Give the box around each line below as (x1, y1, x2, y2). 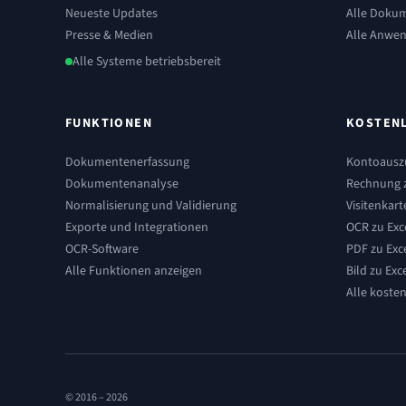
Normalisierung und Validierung (65, 197, 237, 215)
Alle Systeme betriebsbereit (72, 53, 221, 71)
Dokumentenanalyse (65, 175, 179, 193)
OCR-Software (65, 240, 139, 258)
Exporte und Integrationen (65, 218, 208, 237)
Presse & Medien (65, 26, 153, 44)
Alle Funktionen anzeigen (65, 262, 202, 280)
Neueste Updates (65, 5, 158, 23)
